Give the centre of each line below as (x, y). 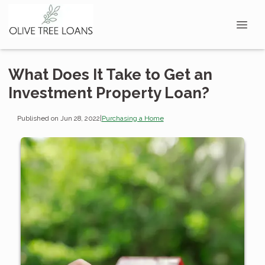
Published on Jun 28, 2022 (58, 118)
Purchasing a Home (132, 118)
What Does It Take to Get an (110, 75)
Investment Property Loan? (109, 93)
